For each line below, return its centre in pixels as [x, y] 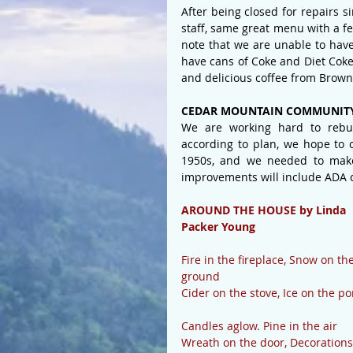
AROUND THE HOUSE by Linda [265, 210]
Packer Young [218, 227]
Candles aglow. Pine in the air [259, 326]
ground [201, 276]
